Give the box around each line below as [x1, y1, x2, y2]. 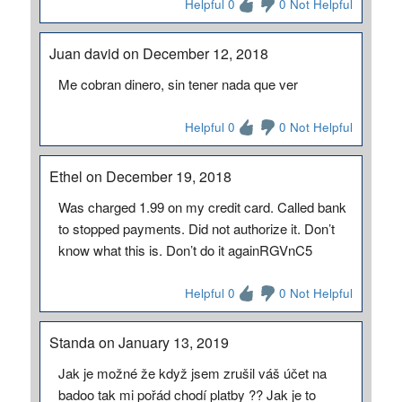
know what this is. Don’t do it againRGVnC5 [57, 240, 312, 259]
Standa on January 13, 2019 [48, 332, 229, 353]
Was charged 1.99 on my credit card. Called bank [57, 197, 346, 216]
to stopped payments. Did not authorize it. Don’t [57, 219, 335, 238]
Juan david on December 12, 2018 [48, 43, 268, 64]
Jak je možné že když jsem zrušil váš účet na [57, 363, 327, 382]
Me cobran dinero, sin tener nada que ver [57, 74, 298, 93]
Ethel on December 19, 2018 [48, 166, 232, 187]
